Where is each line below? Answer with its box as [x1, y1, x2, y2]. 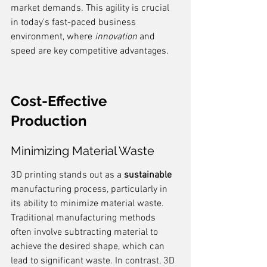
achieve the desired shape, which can [11, 241, 167, 253]
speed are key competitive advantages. [11, 45, 169, 57]
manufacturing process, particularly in [11, 184, 170, 195]
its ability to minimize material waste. [11, 198, 166, 210]
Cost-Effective [11, 92, 110, 110]
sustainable [124, 169, 172, 181]
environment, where [11, 31, 95, 43]
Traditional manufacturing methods [11, 212, 158, 224]
